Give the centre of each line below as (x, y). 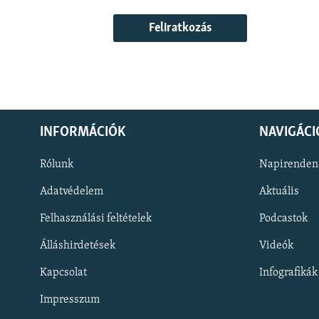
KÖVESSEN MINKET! (54, 254)
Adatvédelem (72, 191)
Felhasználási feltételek (96, 218)
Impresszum (70, 299)
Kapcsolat (63, 272)
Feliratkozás (181, 28)
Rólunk (57, 164)
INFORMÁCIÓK (83, 132)
